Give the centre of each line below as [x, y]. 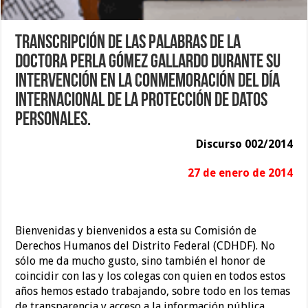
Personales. [53, 121]
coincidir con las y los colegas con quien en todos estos [151, 276]
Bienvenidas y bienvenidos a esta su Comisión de [136, 231]
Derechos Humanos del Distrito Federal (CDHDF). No [145, 246]
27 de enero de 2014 [240, 173]
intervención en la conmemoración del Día [148, 82]
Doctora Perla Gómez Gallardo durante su [148, 63]
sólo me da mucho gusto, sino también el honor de [141, 261]
